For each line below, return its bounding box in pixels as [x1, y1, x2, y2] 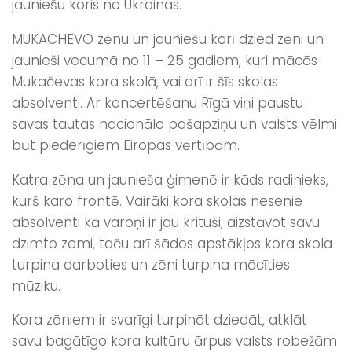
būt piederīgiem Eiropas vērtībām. [12, 135, 247, 155]
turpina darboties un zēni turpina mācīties [12, 255, 290, 274]
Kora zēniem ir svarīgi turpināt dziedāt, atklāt [12, 310, 307, 330]
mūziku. [12, 276, 64, 295]
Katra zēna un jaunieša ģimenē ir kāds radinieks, [12, 170, 328, 189]
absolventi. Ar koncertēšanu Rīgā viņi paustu [12, 93, 303, 112]
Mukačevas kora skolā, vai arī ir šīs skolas [12, 71, 278, 91]
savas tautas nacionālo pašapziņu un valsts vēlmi [12, 114, 337, 134]
